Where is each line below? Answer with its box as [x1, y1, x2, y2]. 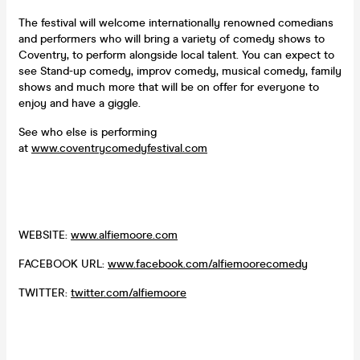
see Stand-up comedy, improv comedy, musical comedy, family [18, 63, 342, 78]
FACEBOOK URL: [18, 256, 108, 271]
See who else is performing [18, 125, 157, 139]
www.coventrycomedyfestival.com [31, 141, 207, 155]
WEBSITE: [18, 227, 71, 242]
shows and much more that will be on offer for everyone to [18, 80, 319, 94]
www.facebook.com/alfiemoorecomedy [108, 256, 308, 271]
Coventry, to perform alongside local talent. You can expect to [18, 47, 334, 62]
